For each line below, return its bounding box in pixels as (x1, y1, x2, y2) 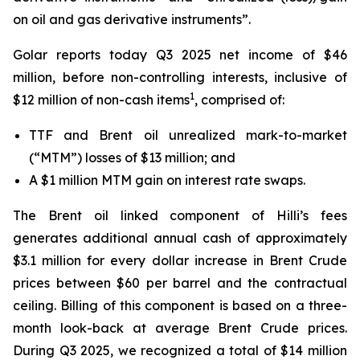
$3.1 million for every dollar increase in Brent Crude (13, 252, 347, 268)
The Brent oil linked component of (13, 207, 277, 223)
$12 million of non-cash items (13, 92, 190, 108)
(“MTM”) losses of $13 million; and (29, 149, 235, 166)
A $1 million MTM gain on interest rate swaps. (29, 172, 305, 188)
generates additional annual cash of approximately (13, 230, 347, 246)
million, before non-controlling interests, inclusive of (13, 69, 347, 85)
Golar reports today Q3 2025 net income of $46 (13, 47, 347, 63)
